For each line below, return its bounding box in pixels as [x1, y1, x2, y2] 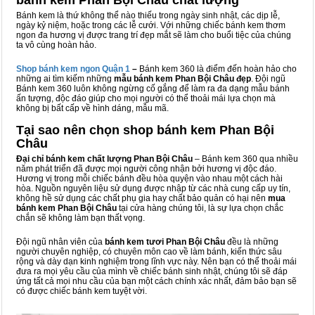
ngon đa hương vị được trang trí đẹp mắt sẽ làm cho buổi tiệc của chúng [16, 30, 291, 40]
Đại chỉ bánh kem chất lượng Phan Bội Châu [16, 154, 193, 164]
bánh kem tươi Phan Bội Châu [105, 237, 225, 247]
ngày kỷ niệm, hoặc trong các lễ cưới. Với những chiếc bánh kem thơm [16, 20, 285, 30]
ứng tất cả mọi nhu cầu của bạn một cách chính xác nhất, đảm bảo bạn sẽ [16, 276, 297, 286]
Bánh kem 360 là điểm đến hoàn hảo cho [139, 64, 297, 74]
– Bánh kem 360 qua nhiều [193, 154, 298, 164]
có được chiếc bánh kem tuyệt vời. [16, 286, 147, 296]
